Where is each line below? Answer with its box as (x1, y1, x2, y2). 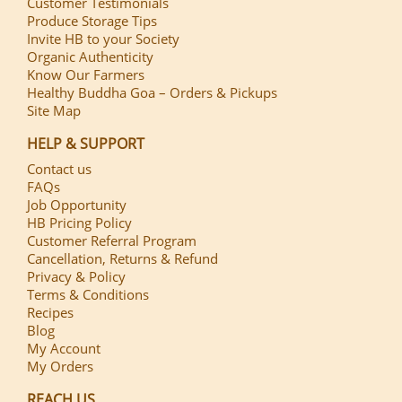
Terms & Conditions (27, 284, 149, 303)
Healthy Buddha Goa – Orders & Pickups (27, 83, 277, 101)
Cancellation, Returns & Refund (27, 249, 218, 267)
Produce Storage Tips (27, 11, 157, 30)
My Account (27, 338, 100, 357)
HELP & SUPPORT (27, 133, 144, 153)
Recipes (27, 302, 74, 321)
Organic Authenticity (27, 47, 153, 66)
